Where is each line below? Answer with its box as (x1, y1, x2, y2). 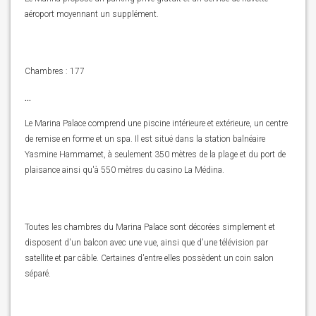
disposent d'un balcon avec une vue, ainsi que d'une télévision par (25, 238, 268, 248)
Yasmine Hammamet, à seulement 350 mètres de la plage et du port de (25, 150, 286, 159)
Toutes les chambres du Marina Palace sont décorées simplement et (25, 222, 275, 232)
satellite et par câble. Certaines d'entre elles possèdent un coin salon (25, 253, 274, 263)
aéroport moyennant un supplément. (25, 9, 159, 19)
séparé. (25, 269, 51, 279)
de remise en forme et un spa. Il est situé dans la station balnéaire (25, 134, 265, 144)
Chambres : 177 (25, 66, 85, 76)
